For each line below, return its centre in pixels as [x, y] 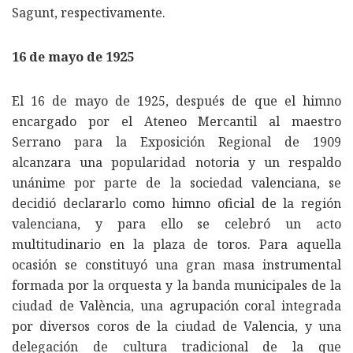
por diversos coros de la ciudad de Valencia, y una [176, 326]
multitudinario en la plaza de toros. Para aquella [176, 244]
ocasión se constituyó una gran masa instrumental [176, 264]
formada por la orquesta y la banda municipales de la [176, 285]
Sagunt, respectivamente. [89, 12]
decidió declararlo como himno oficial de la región [176, 203]
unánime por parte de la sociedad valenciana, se [176, 182]
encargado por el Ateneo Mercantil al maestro [176, 121]
